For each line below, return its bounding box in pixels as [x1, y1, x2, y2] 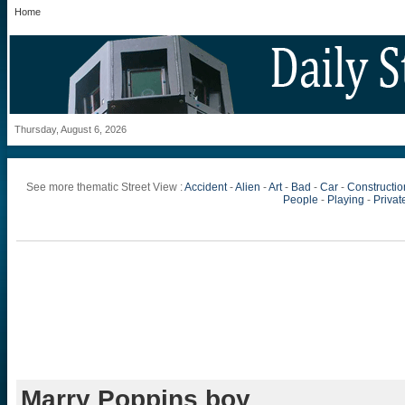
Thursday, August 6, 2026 [14, 124, 127, 135]
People [283, 193, 319, 206]
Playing [327, 193, 365, 206]
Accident [184, 181, 227, 193]
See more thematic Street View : [26, 181, 184, 193]
